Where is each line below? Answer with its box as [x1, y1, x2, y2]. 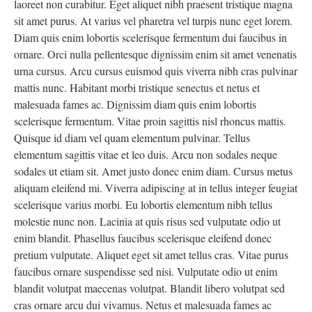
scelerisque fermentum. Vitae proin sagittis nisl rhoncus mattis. [14, 114, 286, 128]
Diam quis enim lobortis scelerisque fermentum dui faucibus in [14, 30, 287, 45]
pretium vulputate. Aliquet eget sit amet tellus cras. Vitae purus [14, 247, 288, 262]
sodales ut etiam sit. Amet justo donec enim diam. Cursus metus [14, 164, 292, 178]
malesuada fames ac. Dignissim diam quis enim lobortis [14, 97, 256, 111]
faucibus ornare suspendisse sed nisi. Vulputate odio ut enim [14, 264, 277, 279]
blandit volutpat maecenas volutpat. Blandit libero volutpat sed [14, 281, 285, 295]
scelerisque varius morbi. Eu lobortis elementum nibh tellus [14, 197, 272, 212]
